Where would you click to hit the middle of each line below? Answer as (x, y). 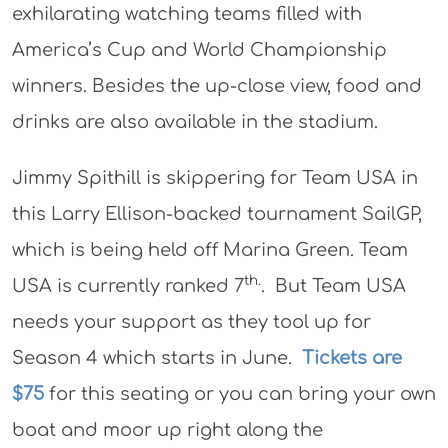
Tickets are (349, 358)
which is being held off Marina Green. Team (209, 250)
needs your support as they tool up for (191, 322)
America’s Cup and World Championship (199, 50)
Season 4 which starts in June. (154, 358)
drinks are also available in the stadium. (194, 122)
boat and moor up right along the (167, 430)
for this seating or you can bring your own (242, 394)
